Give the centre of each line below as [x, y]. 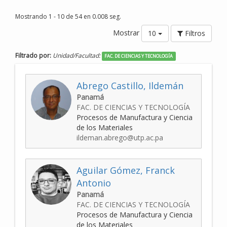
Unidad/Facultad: [77, 56]
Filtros [194, 33]
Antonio [94, 183]
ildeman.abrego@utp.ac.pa [120, 138]
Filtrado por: [34, 56]
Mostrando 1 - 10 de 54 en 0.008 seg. [68, 17]
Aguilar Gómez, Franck [126, 171]
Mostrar [127, 32]
